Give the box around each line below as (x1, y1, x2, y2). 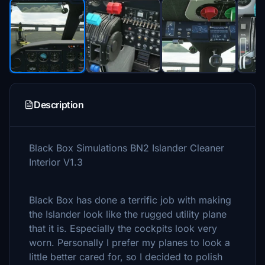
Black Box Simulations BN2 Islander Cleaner (29, 142, 224, 154)
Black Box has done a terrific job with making (29, 194, 231, 206)
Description (34, 99, 84, 111)
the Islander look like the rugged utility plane (29, 208, 227, 220)
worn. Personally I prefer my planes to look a (29, 237, 230, 248)
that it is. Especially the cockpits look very (29, 222, 217, 234)
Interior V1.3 (29, 156, 83, 168)
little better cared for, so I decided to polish (29, 251, 222, 263)
